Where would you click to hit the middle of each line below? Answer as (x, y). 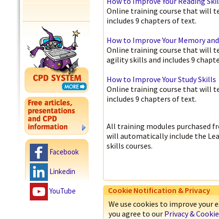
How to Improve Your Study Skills (161, 79)
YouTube (63, 191)
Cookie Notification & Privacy (159, 190)
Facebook (64, 152)
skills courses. (130, 146)
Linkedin (62, 171)
